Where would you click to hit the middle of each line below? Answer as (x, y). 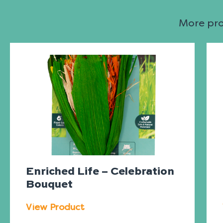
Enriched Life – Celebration (100, 172)
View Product (55, 207)
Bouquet (49, 185)
